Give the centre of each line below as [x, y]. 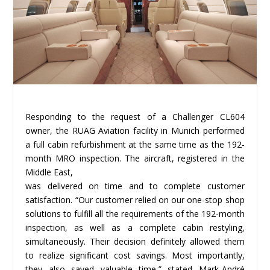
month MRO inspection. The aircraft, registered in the [135, 158]
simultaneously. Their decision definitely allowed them [135, 241]
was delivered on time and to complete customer [135, 186]
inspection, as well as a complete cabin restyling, [135, 227]
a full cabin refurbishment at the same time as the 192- [135, 144]
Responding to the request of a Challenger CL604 [135, 116]
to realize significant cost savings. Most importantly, [135, 255]
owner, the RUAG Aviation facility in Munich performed [135, 130]
